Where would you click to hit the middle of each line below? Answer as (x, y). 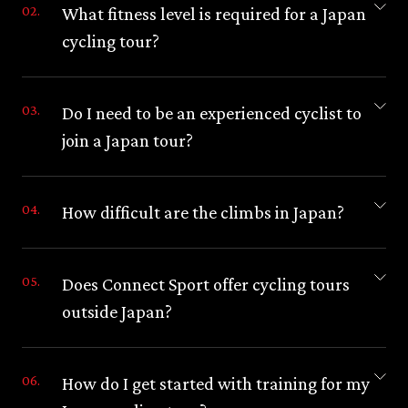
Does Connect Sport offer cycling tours (205, 284)
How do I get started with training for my (215, 383)
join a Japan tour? (127, 140)
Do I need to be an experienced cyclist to (211, 112)
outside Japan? (117, 311)
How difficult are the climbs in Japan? (203, 212)
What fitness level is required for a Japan (214, 13)
